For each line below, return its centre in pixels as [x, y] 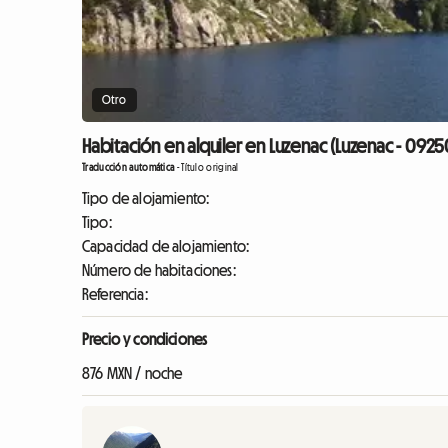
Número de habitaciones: [159, 270]
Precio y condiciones [145, 339]
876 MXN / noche [132, 373]
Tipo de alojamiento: [146, 198]
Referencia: [115, 294]
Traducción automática [128, 167]
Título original [210, 167]
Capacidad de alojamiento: [165, 246]
